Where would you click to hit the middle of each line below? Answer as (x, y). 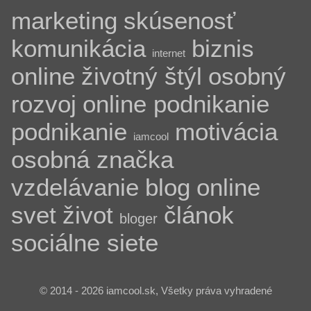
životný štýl (141, 76)
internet (168, 53)
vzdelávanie (75, 187)
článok (199, 215)
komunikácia (78, 48)
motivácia (226, 132)
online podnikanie (176, 104)
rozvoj (43, 104)
